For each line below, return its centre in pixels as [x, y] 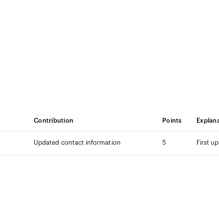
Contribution [54, 121]
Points [172, 121]
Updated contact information [77, 143]
